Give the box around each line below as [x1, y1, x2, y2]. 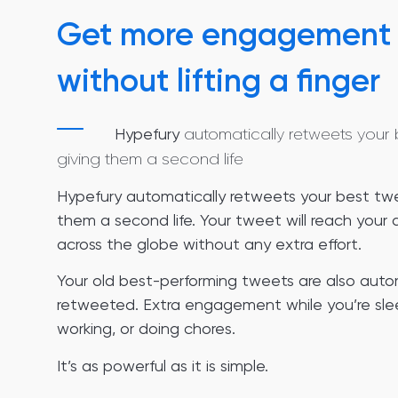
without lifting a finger [57, 60, 380, 99]
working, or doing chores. [57, 319, 235, 338]
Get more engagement [57, 14, 391, 53]
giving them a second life [57, 149, 243, 168]
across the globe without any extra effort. [57, 235, 362, 254]
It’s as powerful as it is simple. [57, 355, 268, 375]
